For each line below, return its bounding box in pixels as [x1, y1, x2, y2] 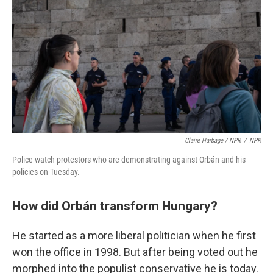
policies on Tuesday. [12, 166, 80, 177]
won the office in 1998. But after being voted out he [12, 245, 258, 258]
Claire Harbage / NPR [185, 136, 241, 144]
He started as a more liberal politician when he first [12, 229, 256, 242]
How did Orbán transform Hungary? [12, 197, 218, 213]
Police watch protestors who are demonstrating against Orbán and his [12, 154, 246, 165]
